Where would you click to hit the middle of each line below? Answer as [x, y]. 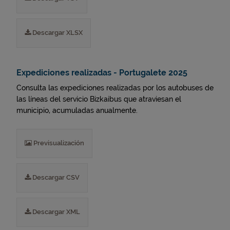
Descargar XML [55, 212]
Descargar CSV [55, 177]
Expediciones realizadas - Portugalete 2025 [102, 73]
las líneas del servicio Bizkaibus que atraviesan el [99, 99]
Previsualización [58, 143]
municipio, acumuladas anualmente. [77, 110]
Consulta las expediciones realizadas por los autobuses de [115, 88]
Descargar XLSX [57, 33]
